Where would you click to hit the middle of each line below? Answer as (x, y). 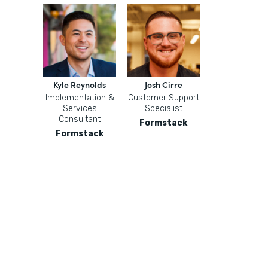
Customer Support (163, 98)
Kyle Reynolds (80, 84)
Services (80, 109)
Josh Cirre (163, 84)
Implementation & (80, 98)
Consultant (80, 119)
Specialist (163, 109)
